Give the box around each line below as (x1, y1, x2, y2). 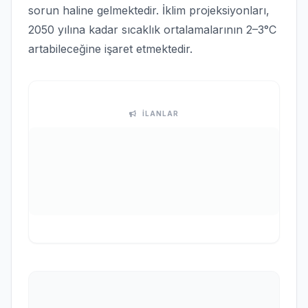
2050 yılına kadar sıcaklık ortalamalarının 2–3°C (28, 23, 276, 36)
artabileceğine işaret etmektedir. (28, 42, 192, 56)
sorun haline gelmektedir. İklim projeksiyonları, (28, 3, 269, 17)
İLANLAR (142, 109, 179, 118)
